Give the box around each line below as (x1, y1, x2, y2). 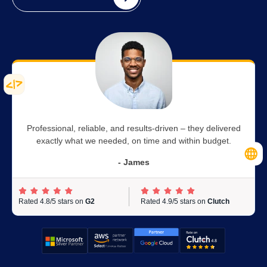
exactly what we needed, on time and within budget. (36, 136, 231, 145)
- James (117, 157, 150, 167)
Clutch (207, 197, 229, 206)
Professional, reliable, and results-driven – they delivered (26, 123, 241, 133)
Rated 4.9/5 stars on (140, 197, 207, 206)
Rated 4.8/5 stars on (18, 197, 85, 206)
